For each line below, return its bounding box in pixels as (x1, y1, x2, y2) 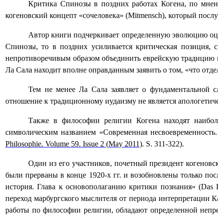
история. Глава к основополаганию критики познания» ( (5, 182, 201, 191)
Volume (45, 140, 69, 148)
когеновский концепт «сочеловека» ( (5, 11, 128, 20)
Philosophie (5, 140, 41, 148)
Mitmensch (128, 11, 162, 20)
